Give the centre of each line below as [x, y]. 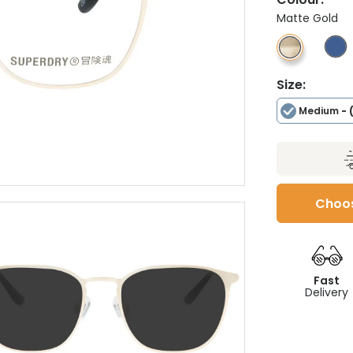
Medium [319, 111]
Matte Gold [307, 18]
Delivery [327, 292]
